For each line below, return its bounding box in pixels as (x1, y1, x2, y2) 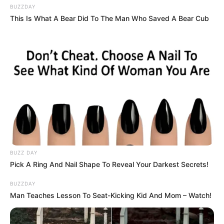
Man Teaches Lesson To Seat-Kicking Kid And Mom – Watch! (10, 190, 211, 199)
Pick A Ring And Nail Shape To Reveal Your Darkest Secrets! (10, 159, 208, 168)
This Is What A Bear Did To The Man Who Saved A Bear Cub (10, 13, 209, 22)
